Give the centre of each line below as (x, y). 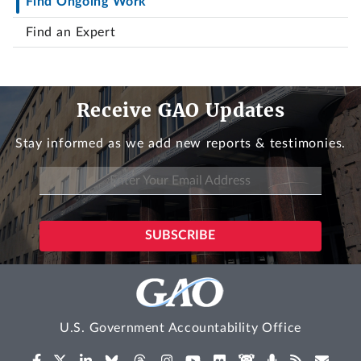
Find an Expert (71, 32)
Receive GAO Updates (180, 110)
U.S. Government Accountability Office (180, 328)
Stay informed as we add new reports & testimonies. (180, 144)
